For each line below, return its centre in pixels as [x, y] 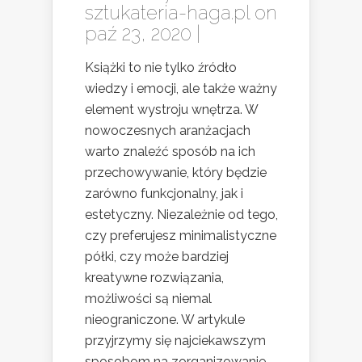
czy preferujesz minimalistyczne [181, 236]
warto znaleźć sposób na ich [170, 152]
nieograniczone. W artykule [165, 320]
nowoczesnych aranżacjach [168, 131]
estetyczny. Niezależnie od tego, [181, 215]
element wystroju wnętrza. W [171, 110]
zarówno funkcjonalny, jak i [164, 194]
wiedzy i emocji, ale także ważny [181, 89]
